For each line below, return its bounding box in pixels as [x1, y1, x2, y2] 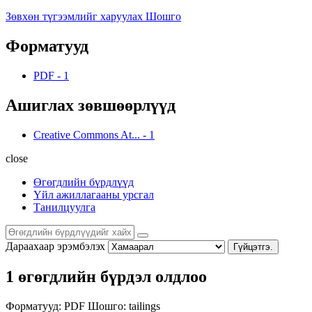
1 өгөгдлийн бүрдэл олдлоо [6, 267, 207, 286]
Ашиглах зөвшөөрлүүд [6, 95, 175, 114]
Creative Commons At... [33, 128, 140, 141]
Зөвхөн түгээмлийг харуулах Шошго [6, 10, 181, 22]
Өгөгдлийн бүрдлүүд [33, 175, 134, 188]
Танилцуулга [33, 201, 95, 213]
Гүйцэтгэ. [233, 241, 273, 252]
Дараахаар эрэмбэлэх [6, 240, 105, 252]
